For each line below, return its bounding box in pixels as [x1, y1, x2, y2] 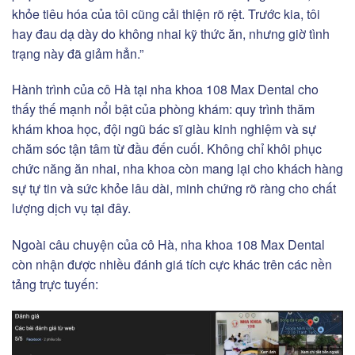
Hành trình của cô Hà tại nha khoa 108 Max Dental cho [12, 80, 319, 99]
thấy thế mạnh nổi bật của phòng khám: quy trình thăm [12, 100, 315, 119]
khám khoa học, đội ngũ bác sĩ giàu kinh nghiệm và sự [12, 120, 316, 139]
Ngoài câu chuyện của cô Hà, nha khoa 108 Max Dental [12, 235, 325, 254]
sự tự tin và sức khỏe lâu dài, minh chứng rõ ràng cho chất [12, 179, 336, 198]
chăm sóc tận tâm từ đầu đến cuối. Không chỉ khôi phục [12, 139, 322, 158]
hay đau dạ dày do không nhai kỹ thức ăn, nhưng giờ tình [12, 24, 330, 43]
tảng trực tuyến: [12, 275, 101, 294]
